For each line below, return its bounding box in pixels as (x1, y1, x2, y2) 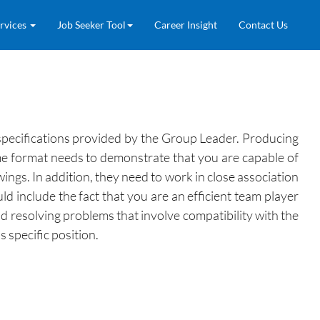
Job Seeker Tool (57, 19, 126, 31)
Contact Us (239, 19, 288, 31)
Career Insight (154, 19, 217, 31)
